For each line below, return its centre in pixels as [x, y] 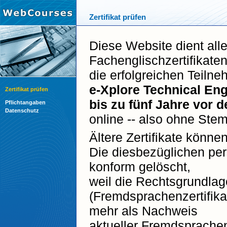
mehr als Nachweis [143, 211]
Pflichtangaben [25, 102]
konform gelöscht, [140, 166]
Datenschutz [22, 110]
